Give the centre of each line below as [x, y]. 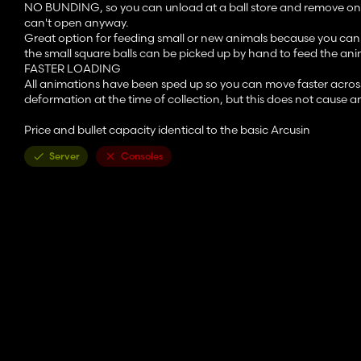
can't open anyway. [76, 23]
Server [64, 156]
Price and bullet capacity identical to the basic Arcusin [167, 130]
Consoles [142, 156]
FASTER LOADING [73, 69]
